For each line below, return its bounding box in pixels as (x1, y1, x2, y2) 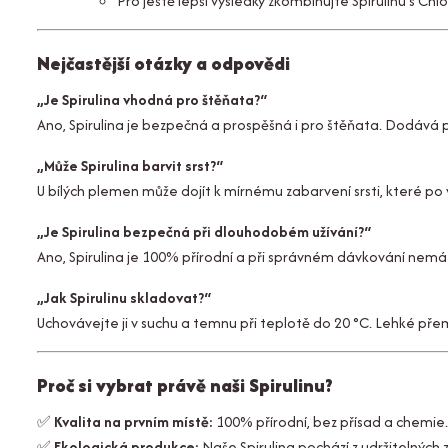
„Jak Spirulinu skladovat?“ (37, 287, 211, 308)
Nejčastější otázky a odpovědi (37, 50, 290, 77)
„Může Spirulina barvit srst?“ (37, 155, 223, 176)
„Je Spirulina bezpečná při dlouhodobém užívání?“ (37, 221, 371, 242)
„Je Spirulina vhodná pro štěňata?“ (37, 89, 267, 110)
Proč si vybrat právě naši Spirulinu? (37, 372, 333, 399)
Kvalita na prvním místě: (54, 411, 213, 432)
